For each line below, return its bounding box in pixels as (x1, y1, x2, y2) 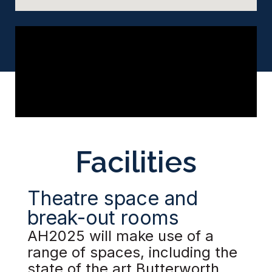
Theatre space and (27, 186, 198, 211)
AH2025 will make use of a (27, 227, 214, 245)
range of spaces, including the (27, 243, 237, 262)
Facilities (75, 145, 197, 180)
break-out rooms (27, 206, 179, 230)
